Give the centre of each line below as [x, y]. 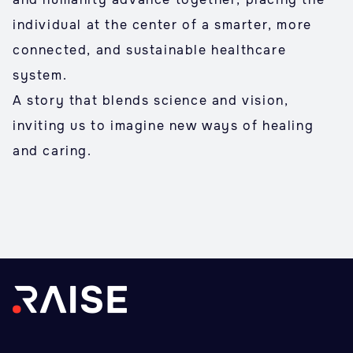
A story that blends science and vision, [151, 100]
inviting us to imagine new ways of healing [163, 126]
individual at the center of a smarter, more [162, 25]
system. [40, 75]
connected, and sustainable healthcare [150, 50]
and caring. [52, 151]
